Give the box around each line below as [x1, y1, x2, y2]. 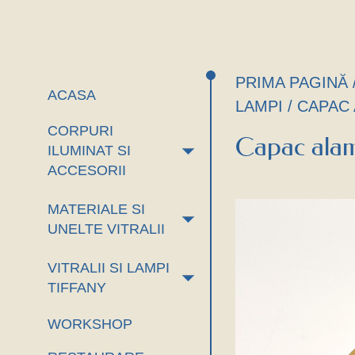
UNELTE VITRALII [47, 221, 165, 237]
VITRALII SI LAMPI [47, 260, 170, 276]
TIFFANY [47, 280, 106, 296]
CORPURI [47, 123, 113, 139]
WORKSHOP [47, 316, 132, 332]
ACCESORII [47, 162, 126, 178]
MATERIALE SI [47, 201, 145, 217]
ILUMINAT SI [47, 143, 131, 158]
